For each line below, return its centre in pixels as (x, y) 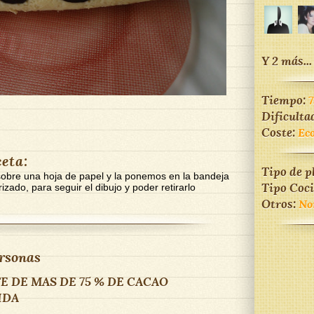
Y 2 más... (287, 61)
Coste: (280, 132)
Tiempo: (285, 100)
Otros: (280, 204)
